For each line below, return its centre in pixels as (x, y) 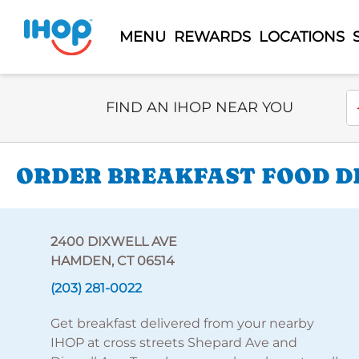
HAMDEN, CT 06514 (112, 261)
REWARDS (212, 36)
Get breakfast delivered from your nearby (182, 323)
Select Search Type (165, 98)
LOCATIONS (301, 36)
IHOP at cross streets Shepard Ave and (173, 343)
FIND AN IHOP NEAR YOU (200, 107)
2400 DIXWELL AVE (113, 242)
